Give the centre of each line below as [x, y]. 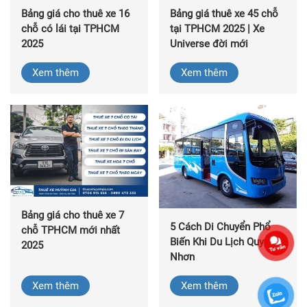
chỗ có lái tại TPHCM [70, 29]
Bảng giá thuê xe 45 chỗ [224, 14]
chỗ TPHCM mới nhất [71, 231]
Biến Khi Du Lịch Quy [217, 242]
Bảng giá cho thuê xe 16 [75, 14]
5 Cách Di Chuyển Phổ [220, 226]
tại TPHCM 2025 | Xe [217, 29]
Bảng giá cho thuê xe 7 [73, 216]
